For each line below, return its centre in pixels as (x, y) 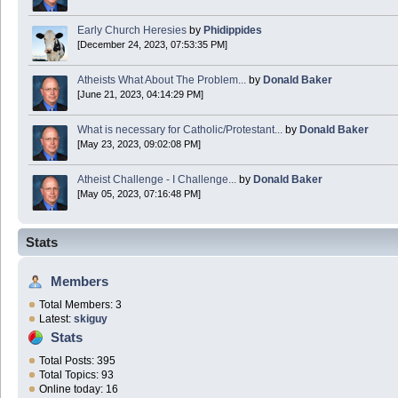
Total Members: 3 (80, 305)
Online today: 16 (79, 390)
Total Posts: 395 (77, 361)
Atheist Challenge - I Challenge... (157, 180)
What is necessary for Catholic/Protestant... (180, 130)
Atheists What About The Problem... (162, 80)
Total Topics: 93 (76, 375)
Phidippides (233, 31)
